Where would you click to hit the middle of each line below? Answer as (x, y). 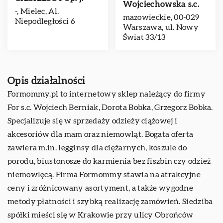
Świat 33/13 (144, 37)
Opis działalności (47, 81)
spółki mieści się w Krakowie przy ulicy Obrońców (101, 215)
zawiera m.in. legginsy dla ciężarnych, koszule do (97, 148)
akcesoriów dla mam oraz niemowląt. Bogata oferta (101, 134)
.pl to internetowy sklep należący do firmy (128, 94)
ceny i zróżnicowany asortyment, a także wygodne (101, 188)
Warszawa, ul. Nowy (161, 27)
